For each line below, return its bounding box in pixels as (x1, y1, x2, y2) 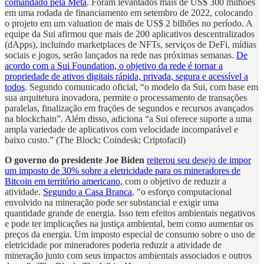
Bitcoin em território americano (5, 176, 120, 186)
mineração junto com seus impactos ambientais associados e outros (5, 250, 252, 260)
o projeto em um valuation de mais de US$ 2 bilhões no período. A (5, 18, 252, 28)
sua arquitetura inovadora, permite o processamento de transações (5, 92, 247, 103)
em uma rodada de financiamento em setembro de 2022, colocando (5, 7, 253, 18)
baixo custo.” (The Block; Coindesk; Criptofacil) (5, 134, 186, 145)
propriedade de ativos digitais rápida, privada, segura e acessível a (5, 71, 248, 81)
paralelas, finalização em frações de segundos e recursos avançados (5, 103, 253, 113)
